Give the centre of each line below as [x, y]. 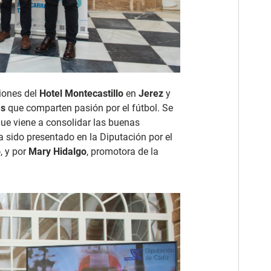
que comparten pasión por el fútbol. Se [89, 108]
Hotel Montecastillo [81, 94]
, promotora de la [122, 152]
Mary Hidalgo [56, 152]
